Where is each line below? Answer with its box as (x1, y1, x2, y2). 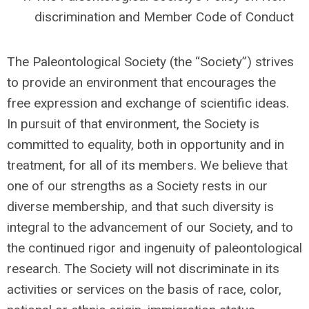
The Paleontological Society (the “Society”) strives (7, 54, 294, 70)
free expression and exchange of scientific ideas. (7, 95, 289, 111)
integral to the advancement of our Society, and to (7, 219, 293, 235)
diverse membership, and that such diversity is (7, 199, 274, 215)
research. (7, 261, 64, 277)
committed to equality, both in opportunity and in (7, 137, 284, 152)
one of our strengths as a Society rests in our (7, 178, 268, 194)
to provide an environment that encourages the (7, 74, 276, 90)
